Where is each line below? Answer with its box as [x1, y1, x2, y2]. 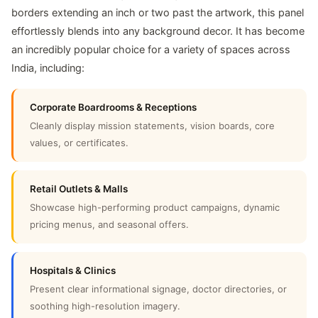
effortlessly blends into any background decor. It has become [11, 25, 305, 38]
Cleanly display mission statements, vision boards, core [30, 120, 275, 132]
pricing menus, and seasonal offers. [30, 219, 189, 231]
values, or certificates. [30, 137, 128, 149]
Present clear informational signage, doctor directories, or [30, 283, 287, 295]
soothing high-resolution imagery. [30, 300, 180, 312]
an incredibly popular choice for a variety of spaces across [11, 43, 290, 57]
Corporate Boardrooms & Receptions [30, 102, 197, 114]
